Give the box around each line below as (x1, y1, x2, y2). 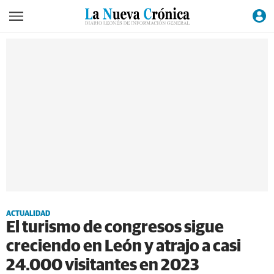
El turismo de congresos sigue (6, 220, 224, 236)
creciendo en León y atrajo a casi (6, 239, 241, 255)
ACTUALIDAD (6, 210, 50, 218)
